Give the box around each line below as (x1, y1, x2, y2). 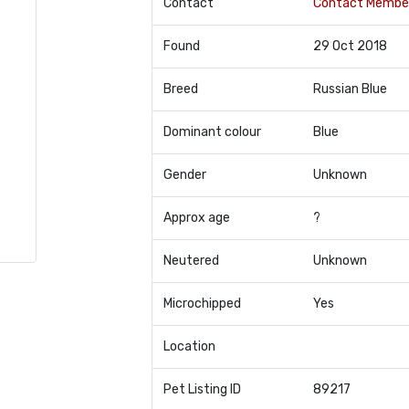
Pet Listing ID (163, 382, 241, 397)
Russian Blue (312, 81, 387, 97)
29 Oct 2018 (312, 38, 387, 54)
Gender (163, 167, 206, 183)
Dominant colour (163, 124, 261, 140)
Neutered (163, 253, 219, 268)
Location (163, 339, 215, 354)
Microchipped (163, 296, 241, 311)
